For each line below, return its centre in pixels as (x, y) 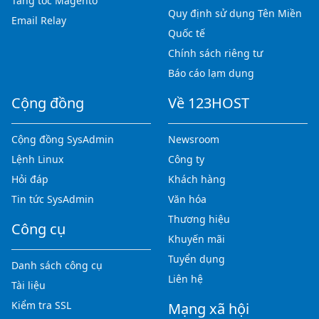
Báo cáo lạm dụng (211, 73)
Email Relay (39, 20)
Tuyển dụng (197, 258)
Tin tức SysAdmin (53, 199)
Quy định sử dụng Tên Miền (235, 13)
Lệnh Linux (37, 159)
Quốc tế (187, 33)
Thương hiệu (199, 219)
